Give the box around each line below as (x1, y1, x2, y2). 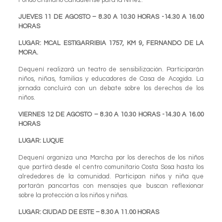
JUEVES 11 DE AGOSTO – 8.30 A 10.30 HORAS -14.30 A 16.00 (18, 13, 204, 20)
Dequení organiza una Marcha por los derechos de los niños (18, 154, 204, 161)
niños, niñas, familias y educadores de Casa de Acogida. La (18, 75, 204, 82)
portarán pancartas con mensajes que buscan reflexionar (18, 182, 204, 189)
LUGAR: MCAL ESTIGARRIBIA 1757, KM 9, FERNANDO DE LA (18, 39, 204, 47)
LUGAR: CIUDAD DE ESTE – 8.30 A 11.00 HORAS (18, 208, 159, 216)
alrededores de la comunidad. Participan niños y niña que (18, 172, 204, 180)
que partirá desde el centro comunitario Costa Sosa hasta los (18, 163, 204, 170)
